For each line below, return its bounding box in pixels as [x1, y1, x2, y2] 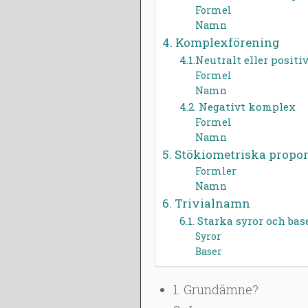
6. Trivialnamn [162, 195, 250, 211]
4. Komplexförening [162, 34, 280, 50]
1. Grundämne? [173, 281, 258, 298]
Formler [195, 164, 237, 177]
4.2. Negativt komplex [179, 99, 296, 113]
